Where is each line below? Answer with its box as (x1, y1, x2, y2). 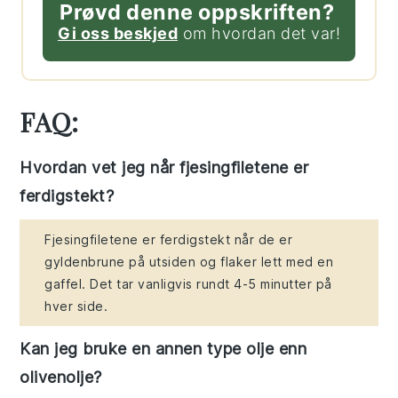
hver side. (44, 298, 108, 314)
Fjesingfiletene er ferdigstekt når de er (44, 231, 293, 247)
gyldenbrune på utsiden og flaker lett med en (44, 253, 334, 269)
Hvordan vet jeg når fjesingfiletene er (20, 157, 309, 177)
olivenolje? (20, 367, 102, 386)
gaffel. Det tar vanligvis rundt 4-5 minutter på (44, 275, 332, 291)
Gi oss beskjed (58, 23, 178, 43)
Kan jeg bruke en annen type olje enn (20, 338, 307, 358)
